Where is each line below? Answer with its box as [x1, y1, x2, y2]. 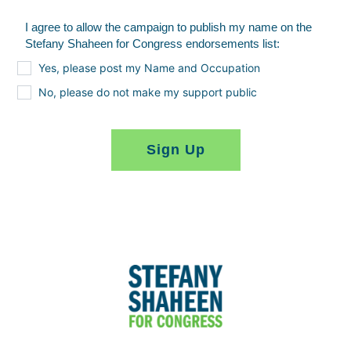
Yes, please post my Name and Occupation [38, 61, 260, 75]
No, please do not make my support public [38, 85, 257, 100]
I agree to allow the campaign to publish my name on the [25, 20, 313, 34]
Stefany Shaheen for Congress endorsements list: [25, 37, 284, 51]
